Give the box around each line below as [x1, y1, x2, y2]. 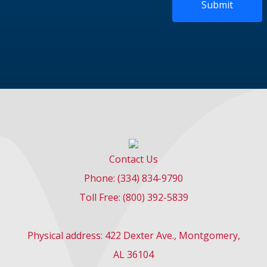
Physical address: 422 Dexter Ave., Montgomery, [27, 228, 240, 242]
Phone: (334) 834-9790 [84, 171, 183, 185]
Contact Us [109, 152, 158, 166]
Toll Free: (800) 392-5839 [79, 190, 188, 204]
